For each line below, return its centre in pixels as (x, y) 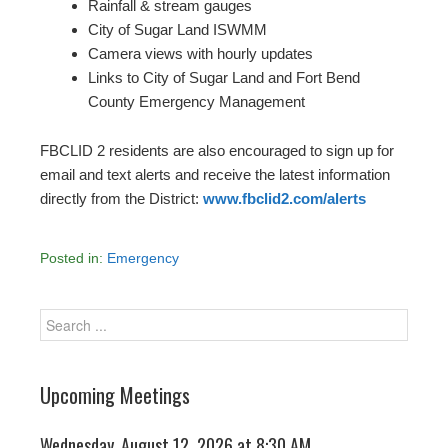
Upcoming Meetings (115, 395)
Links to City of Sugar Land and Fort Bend (224, 78)
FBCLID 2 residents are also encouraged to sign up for (217, 151)
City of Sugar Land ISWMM (177, 30)
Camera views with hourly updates (200, 54)
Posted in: (73, 258)
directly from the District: (121, 199)
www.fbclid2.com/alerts (284, 199)
